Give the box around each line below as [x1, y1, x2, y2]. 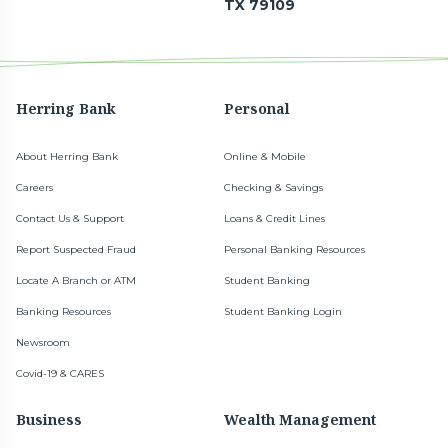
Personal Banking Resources [224, 243, 365, 257]
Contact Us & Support [16, 212, 125, 226]
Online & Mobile [224, 150, 306, 164]
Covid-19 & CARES [16, 367, 105, 381]
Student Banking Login [224, 305, 342, 319]
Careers [16, 181, 54, 195]
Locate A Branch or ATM [16, 274, 137, 288]
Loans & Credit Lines [224, 212, 325, 226]
